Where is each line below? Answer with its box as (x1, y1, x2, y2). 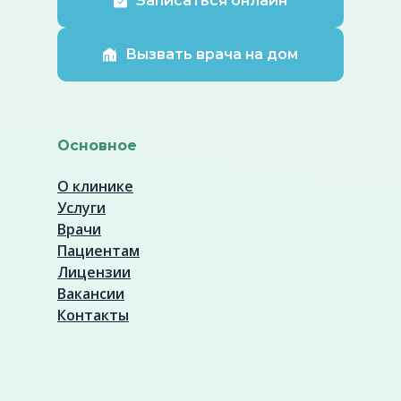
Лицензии (57, 262, 131, 282)
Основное (57, 137, 137, 154)
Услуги (57, 198, 106, 218)
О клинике (57, 176, 133, 196)
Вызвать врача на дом (125, 46, 298, 63)
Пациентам (57, 241, 140, 260)
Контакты (57, 305, 129, 325)
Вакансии (57, 284, 124, 303)
